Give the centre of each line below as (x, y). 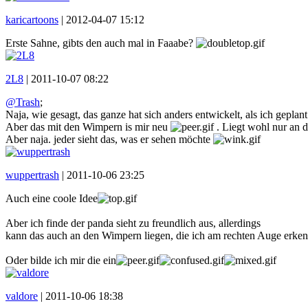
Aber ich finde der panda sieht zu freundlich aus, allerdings (133, 223)
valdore (22, 296)
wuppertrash (32, 175)
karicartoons (32, 19)
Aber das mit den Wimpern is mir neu (88, 126)
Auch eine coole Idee (52, 198)
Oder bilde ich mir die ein (61, 260)
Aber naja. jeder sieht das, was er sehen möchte (109, 139)
